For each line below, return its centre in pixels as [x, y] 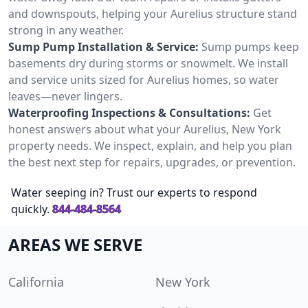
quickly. [30, 209]
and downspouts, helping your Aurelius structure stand [153, 13]
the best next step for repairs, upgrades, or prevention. [152, 162]
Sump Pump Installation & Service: [103, 46]
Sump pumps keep [250, 46]
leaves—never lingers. [65, 96]
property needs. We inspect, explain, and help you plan [150, 145]
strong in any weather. [66, 30]
